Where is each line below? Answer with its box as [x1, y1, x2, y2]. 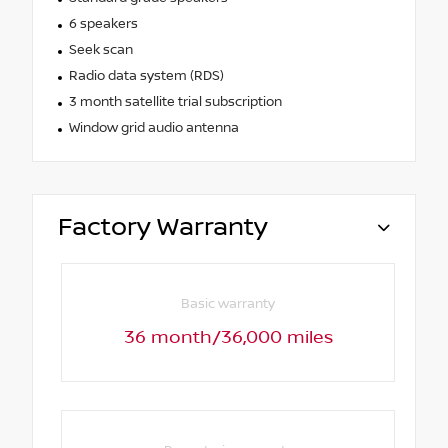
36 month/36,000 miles [123, 326, 333, 349]
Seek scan [68, 41, 133, 58]
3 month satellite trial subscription [68, 93, 282, 110]
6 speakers [68, 15, 138, 32]
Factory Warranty [58, 212, 268, 242]
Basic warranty [181, 295, 276, 312]
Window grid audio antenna [68, 119, 239, 136]
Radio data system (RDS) [68, 67, 224, 84]
